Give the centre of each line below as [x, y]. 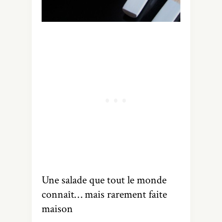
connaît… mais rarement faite [104, 194]
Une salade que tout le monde [104, 180]
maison [57, 209]
